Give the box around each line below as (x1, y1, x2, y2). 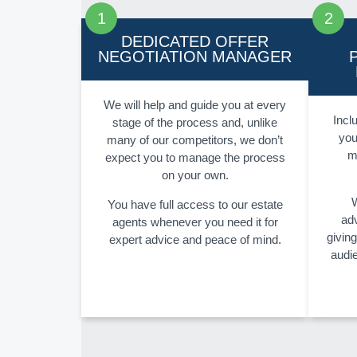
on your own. (161, 168, 229, 182)
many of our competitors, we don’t (107, 133, 283, 147)
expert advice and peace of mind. (108, 233, 281, 247)
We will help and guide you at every (104, 98, 286, 112)
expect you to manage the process (104, 151, 285, 165)
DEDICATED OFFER (121, 33, 269, 51)
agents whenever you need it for (112, 215, 278, 229)
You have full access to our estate (107, 198, 283, 212)
